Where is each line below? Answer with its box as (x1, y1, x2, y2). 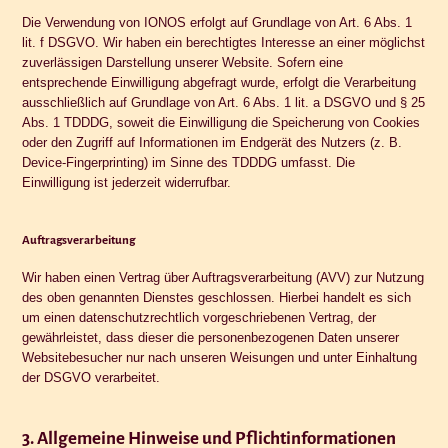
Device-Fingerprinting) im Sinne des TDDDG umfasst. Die (22, 154, 356, 170)
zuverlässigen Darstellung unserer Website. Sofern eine (22, 54, 344, 70)
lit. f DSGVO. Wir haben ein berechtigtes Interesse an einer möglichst (22, 34, 426, 50)
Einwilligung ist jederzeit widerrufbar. (22, 174, 232, 190)
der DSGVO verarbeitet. (22, 369, 161, 385)
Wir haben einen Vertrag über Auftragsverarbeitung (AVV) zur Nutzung (22, 269, 425, 285)
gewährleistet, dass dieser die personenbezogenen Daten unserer (22, 329, 400, 345)
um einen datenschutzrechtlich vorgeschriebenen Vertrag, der (22, 309, 377, 325)
